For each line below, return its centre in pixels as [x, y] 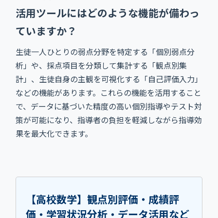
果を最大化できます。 [54, 133]
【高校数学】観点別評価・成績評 [102, 199]
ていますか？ [46, 30]
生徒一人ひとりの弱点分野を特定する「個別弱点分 [105, 51]
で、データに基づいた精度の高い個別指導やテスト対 [109, 106]
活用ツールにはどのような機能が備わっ [108, 12]
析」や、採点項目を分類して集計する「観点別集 [101, 65]
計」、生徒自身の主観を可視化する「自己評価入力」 [109, 79]
